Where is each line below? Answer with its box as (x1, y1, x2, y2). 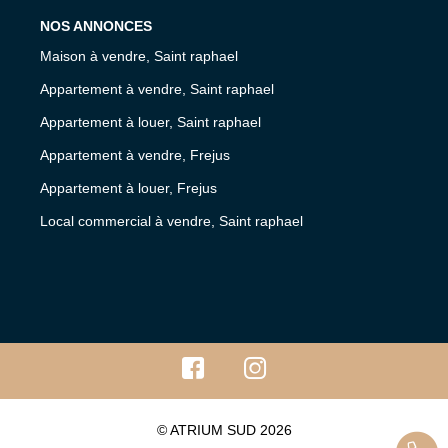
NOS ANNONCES (40, 18, 152, 35)
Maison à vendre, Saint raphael (40, 47, 238, 64)
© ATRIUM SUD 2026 (156, 421, 292, 438)
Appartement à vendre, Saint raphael (40, 80, 274, 97)
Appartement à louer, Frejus (40, 179, 217, 196)
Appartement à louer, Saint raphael (40, 113, 261, 130)
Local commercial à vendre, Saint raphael (40, 212, 303, 229)
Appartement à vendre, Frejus (40, 146, 230, 163)
